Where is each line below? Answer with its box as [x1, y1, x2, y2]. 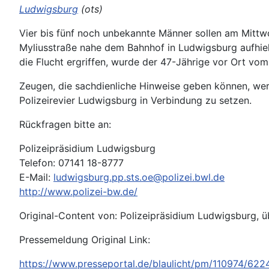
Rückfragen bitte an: [19, 118, 111, 130]
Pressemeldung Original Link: [19, 234, 150, 246]
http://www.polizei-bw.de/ [19, 186, 138, 198]
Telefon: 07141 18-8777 [19, 157, 124, 169]
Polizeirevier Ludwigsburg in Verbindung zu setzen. [19, 94, 252, 106]
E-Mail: [19, 171, 53, 183]
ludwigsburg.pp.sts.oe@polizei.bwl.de [53, 171, 225, 183]
